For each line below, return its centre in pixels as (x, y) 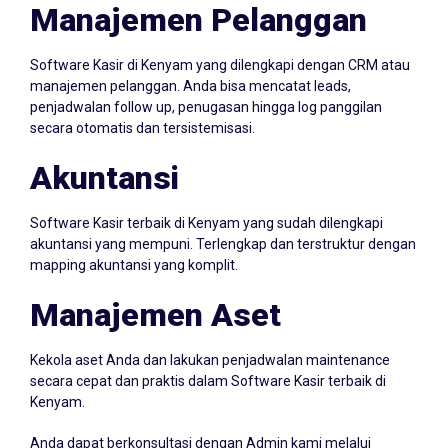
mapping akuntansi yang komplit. (134, 245)
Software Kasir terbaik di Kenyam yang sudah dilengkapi (206, 203)
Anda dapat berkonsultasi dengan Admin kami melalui (200, 423)
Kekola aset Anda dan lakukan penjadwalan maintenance (210, 340)
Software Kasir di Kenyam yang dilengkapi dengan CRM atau (220, 45)
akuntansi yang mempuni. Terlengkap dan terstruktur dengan (223, 224)
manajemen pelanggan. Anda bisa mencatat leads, (190, 66)
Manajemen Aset (155, 295)
